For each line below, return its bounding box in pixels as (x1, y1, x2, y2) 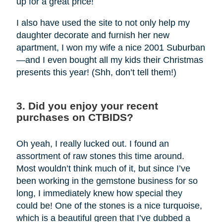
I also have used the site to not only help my (16, 17, 190, 28)
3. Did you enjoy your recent (16, 100, 158, 111)
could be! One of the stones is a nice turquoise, (16, 200, 202, 211)
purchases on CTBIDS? (16, 111, 133, 123)
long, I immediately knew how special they (16, 188, 182, 198)
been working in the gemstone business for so (16, 175, 198, 186)
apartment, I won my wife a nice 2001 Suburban (16, 42, 205, 53)
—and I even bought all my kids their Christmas (16, 55, 203, 65)
